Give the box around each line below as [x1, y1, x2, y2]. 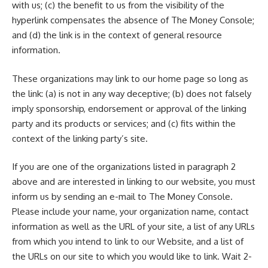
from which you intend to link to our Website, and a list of [12, 236, 243, 247]
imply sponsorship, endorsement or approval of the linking [12, 102, 246, 114]
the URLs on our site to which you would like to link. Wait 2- [12, 251, 252, 262]
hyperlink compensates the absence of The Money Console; [12, 14, 254, 26]
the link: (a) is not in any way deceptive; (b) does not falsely [12, 87, 251, 99]
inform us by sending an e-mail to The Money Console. [12, 191, 233, 202]
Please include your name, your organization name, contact [12, 206, 249, 217]
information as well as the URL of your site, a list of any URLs [12, 221, 255, 232]
